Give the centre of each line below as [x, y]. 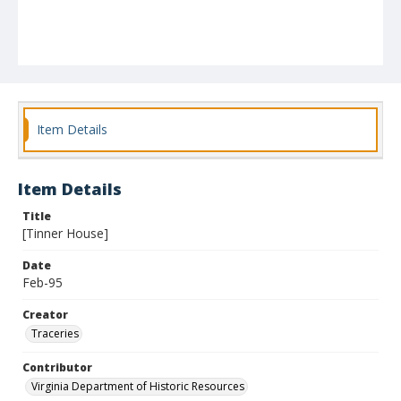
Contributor [57, 367]
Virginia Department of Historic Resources [138, 386]
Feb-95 [43, 282]
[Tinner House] [65, 233]
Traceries [55, 333]
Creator [45, 315]
